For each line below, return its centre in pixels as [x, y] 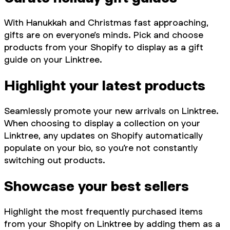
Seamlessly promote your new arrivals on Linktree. [111, 111]
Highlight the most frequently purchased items [103, 212]
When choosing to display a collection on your [102, 123]
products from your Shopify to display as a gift [104, 47]
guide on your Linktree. [53, 60]
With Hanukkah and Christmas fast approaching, [106, 23]
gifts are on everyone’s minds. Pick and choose [104, 35]
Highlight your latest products [105, 85]
